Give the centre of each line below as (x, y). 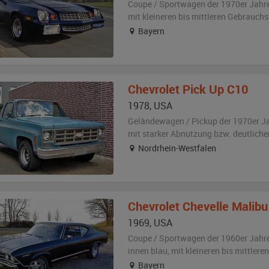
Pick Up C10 (215, 89)
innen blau (147, 251)
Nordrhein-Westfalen (176, 148)
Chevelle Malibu (225, 206)
